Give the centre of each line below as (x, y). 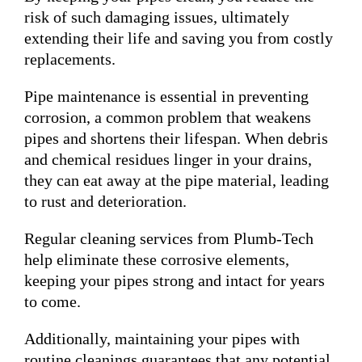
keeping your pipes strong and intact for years (175, 280)
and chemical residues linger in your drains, (168, 159)
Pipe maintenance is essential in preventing (166, 96)
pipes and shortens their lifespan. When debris (176, 138)
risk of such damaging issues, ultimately (157, 17)
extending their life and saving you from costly (179, 38)
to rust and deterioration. (105, 201)
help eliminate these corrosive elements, (157, 259)
